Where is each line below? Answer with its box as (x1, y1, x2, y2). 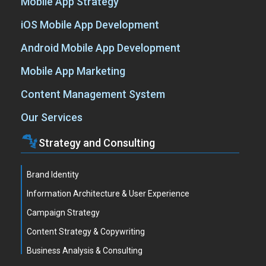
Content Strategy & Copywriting (27, 227, 145, 236)
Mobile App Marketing (21, 65, 125, 77)
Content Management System (21, 88, 165, 100)
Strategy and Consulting (39, 136, 155, 149)
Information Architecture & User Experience (27, 189, 189, 198)
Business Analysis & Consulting (27, 246, 142, 255)
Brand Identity (27, 170, 79, 179)
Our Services (21, 111, 83, 123)
